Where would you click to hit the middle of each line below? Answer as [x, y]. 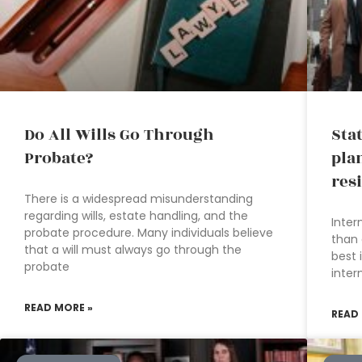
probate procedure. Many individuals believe [149, 233]
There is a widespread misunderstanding [139, 199]
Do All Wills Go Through [119, 135]
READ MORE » [59, 308]
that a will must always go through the [133, 250]
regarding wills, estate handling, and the [136, 216]
